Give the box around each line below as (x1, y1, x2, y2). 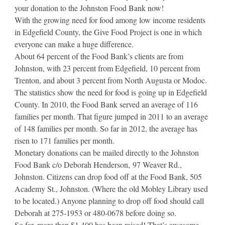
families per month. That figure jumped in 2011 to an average (15, 110, 208, 122)
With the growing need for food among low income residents (15, 14, 205, 25)
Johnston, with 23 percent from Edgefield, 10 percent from (15, 62, 200, 73)
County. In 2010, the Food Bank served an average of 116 (15, 98, 198, 109)
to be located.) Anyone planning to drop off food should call (15, 195, 204, 206)
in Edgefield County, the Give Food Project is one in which (15, 26, 202, 37)
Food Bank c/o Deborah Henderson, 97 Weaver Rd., (15, 159, 182, 170)
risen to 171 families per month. (15, 135, 115, 146)
